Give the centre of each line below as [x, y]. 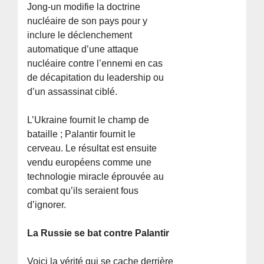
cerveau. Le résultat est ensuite [92, 148]
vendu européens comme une [90, 162]
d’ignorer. [47, 204]
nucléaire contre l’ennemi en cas [95, 63]
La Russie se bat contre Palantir [98, 233]
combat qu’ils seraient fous [83, 190]
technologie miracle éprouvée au [96, 176]
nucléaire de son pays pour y [88, 21]
